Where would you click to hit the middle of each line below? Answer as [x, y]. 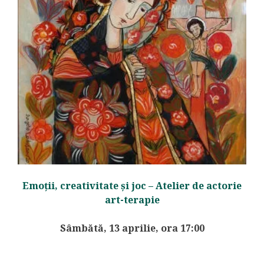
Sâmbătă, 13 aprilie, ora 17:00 [132, 228]
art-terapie [132, 200]
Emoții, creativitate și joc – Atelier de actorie [132, 186]
